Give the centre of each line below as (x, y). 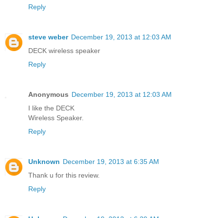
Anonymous (48, 94)
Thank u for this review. (64, 175)
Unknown (44, 161)
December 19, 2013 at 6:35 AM (111, 161)
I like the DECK (51, 108)
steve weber (48, 37)
